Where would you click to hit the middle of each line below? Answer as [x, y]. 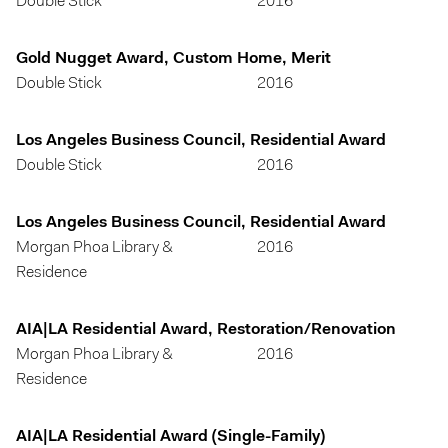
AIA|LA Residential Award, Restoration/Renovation [206, 330]
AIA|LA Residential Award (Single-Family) [170, 437]
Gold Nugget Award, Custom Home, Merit [173, 59]
